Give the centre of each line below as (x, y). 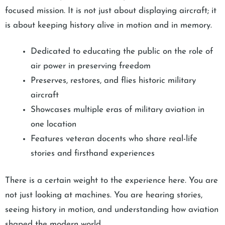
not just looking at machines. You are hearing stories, (104, 195)
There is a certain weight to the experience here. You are (111, 181)
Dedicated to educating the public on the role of (122, 51)
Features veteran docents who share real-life (114, 139)
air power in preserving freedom (91, 66)
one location (53, 124)
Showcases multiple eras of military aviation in (118, 109)
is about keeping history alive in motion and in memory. (108, 25)
